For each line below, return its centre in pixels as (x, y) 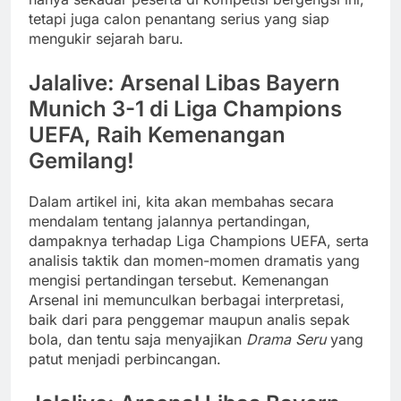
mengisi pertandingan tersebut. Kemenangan (179, 281)
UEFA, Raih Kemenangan (157, 135)
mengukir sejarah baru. (106, 39)
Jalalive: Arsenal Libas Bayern (184, 83)
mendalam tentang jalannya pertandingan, (170, 222)
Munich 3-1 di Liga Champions (185, 109)
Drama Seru (286, 340)
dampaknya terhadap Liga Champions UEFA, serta (199, 241)
